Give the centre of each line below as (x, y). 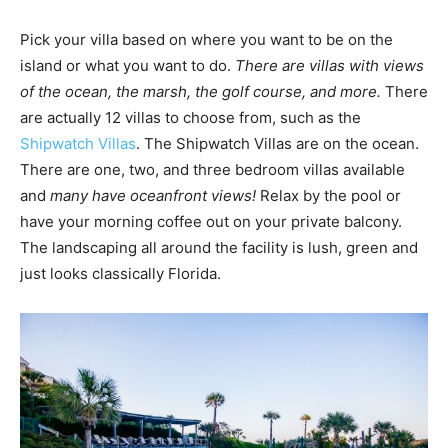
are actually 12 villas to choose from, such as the (190, 118)
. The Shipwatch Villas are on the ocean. (277, 144)
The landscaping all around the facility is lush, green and (219, 248)
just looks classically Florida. (120, 274)
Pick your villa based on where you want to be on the (206, 40)
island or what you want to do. (127, 66)
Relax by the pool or (328, 196)
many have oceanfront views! (153, 196)
